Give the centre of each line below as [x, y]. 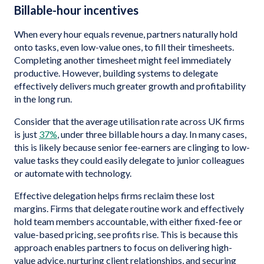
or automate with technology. [74, 173]
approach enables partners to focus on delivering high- [123, 247]
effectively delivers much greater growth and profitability [130, 86]
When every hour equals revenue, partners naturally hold [126, 34]
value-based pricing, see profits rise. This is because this [126, 234]
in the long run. [43, 99]
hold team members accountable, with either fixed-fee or [128, 221]
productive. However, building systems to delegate [116, 73]
